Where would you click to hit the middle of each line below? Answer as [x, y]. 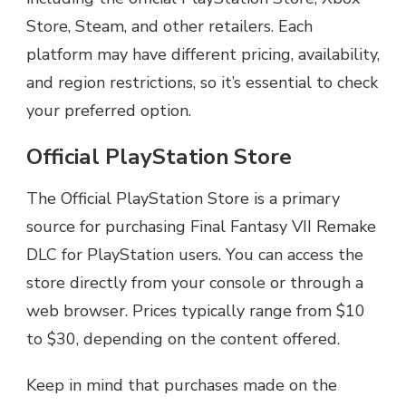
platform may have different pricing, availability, [203, 55]
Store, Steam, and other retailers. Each [169, 27]
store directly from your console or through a [195, 282]
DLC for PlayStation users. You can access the [195, 254]
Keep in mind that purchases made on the [182, 385]
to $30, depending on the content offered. [183, 338]
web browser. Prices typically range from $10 [196, 310]
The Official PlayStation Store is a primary [183, 198]
